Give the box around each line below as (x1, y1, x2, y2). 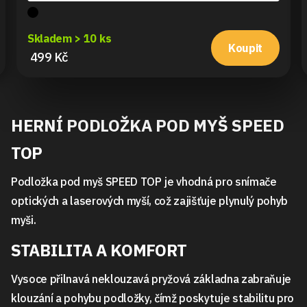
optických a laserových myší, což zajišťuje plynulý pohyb (11, 194, 288, 208)
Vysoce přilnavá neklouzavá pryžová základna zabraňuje (11, 272, 292, 286)
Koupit (228, 40, 263, 55)
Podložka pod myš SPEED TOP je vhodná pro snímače (11, 175, 277, 189)
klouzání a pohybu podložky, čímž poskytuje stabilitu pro (11, 291, 295, 306)
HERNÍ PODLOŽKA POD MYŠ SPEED (11, 114, 284, 137)
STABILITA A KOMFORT (11, 239, 187, 262)
